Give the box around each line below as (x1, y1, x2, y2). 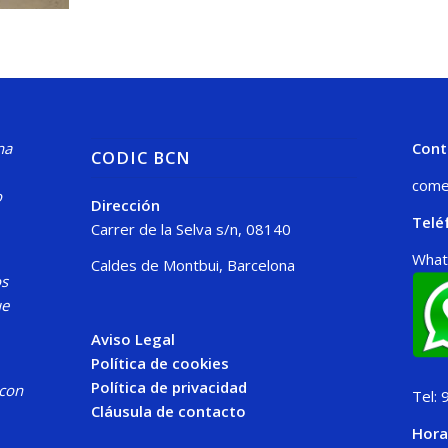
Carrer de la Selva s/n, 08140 (90, 218, 291, 239)
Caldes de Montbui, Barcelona (90, 255, 295, 276)
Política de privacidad (90, 376, 247, 397)
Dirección (90, 194, 160, 215)
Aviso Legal (90, 328, 175, 349)
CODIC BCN (90, 145, 191, 169)
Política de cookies (90, 352, 229, 373)
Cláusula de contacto (90, 400, 246, 421)
